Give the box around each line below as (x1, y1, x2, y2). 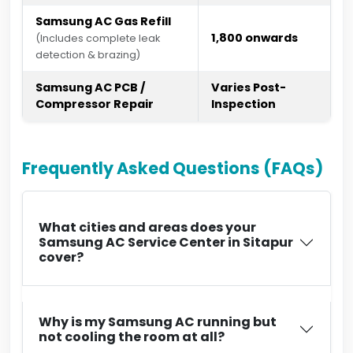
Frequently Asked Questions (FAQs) (22, 157, 323, 180)
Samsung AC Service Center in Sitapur (39, 233, 293, 251)
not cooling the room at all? (39, 328, 225, 346)
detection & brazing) (35, 48, 140, 61)
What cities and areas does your (39, 218, 256, 236)
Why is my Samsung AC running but (39, 313, 277, 331)
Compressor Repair (35, 96, 154, 112)
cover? (39, 248, 84, 266)
